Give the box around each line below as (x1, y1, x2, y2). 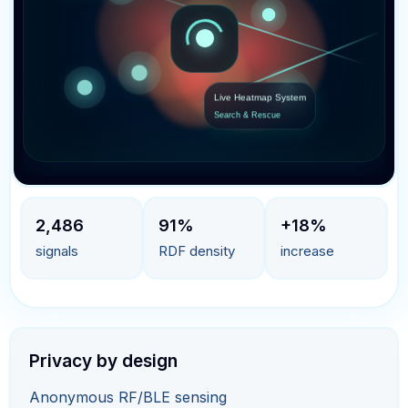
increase (280, 241, 335, 260)
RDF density (158, 241, 235, 260)
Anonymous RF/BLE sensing (29, 387, 227, 406)
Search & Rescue (214, 107, 280, 117)
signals (36, 241, 78, 260)
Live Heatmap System (214, 88, 306, 99)
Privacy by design (29, 350, 178, 372)
